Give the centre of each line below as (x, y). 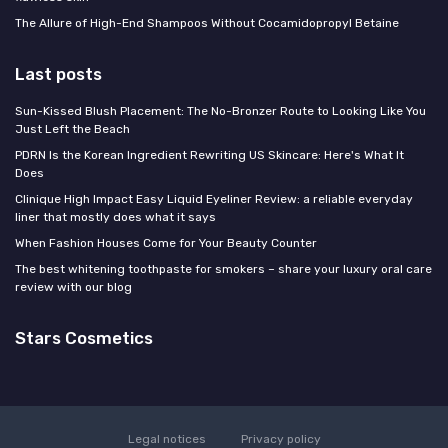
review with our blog (73, 286)
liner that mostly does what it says (115, 216)
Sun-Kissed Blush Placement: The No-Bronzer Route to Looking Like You (220, 110)
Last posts (58, 73)
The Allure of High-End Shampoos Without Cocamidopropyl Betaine (207, 22)
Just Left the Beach (72, 128)
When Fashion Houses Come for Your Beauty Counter (166, 242)
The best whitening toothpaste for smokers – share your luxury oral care (223, 268)
